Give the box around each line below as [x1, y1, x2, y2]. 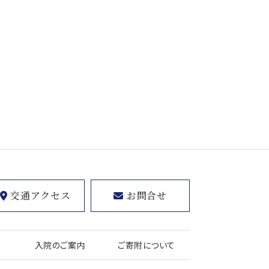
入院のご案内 [34, 239, 86, 251]
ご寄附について [118, 239, 175, 251]
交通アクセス [10, 189, 71, 202]
